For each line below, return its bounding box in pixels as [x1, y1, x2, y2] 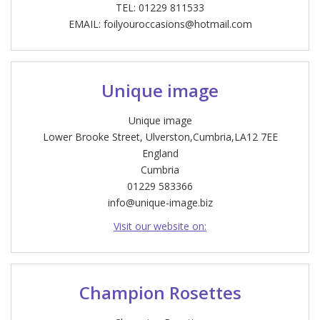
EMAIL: [68, 17, 104, 31]
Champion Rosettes [79, 281, 241, 304]
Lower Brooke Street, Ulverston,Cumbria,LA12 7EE [42, 130, 278, 144]
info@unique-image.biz [107, 196, 213, 209]
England [141, 146, 179, 160]
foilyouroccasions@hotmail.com [103, 17, 252, 31]
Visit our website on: [114, 219, 206, 233]
